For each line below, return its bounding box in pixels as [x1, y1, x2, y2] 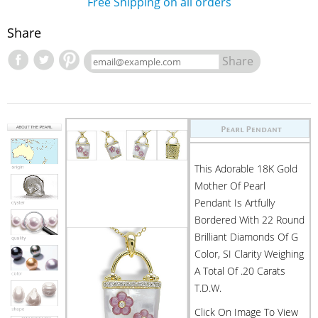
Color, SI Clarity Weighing [194, 247, 304, 261]
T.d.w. [194, 281, 221, 295]
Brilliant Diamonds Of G [194, 230, 298, 243]
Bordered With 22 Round [194, 213, 305, 226]
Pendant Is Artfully [194, 196, 275, 209]
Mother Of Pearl [194, 179, 265, 192]
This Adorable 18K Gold [194, 162, 297, 175]
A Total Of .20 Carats [194, 264, 285, 278]
